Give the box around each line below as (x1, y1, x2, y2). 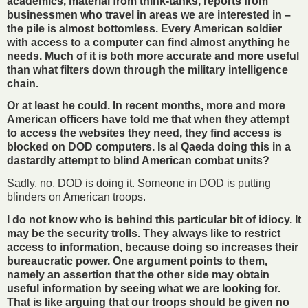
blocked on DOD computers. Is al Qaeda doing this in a (7, 141, 291, 153)
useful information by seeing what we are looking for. (7, 282, 280, 294)
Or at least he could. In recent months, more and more (7, 100, 285, 112)
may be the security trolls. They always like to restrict (7, 227, 280, 239)
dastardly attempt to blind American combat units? (7, 155, 269, 167)
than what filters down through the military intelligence (7, 63, 288, 76)
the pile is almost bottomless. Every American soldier (7, 22, 282, 34)
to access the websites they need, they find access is (7, 127, 282, 140)
